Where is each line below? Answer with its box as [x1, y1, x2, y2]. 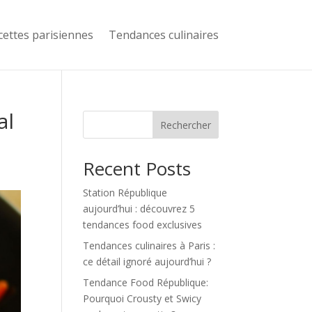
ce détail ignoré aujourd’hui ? [83, 255, 212, 268]
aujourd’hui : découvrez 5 [83, 202, 196, 215]
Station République [83, 186, 168, 199]
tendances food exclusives [83, 218, 203, 231]
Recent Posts [83, 156, 192, 181]
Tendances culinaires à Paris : [83, 239, 216, 252]
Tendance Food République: [83, 276, 209, 289]
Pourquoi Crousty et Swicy [83, 292, 202, 305]
